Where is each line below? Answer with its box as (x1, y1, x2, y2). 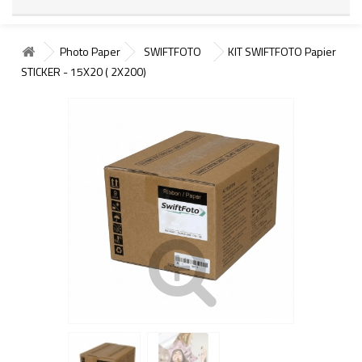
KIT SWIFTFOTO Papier (228, 42, 336, 60)
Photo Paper (60, 42, 120, 60)
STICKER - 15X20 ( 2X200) (21, 62, 146, 80)
